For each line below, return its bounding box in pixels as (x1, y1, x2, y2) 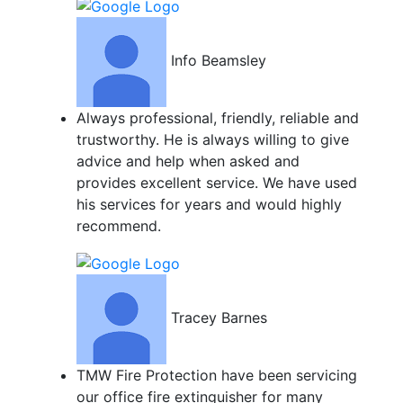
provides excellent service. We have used (76, 173, 357, 192)
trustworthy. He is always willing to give (76, 130, 349, 148)
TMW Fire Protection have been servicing (76, 365, 357, 384)
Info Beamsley (170, 51, 266, 70)
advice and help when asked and (76, 151, 300, 170)
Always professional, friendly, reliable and (76, 108, 359, 127)
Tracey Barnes (170, 308, 267, 327)
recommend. (76, 216, 161, 235)
